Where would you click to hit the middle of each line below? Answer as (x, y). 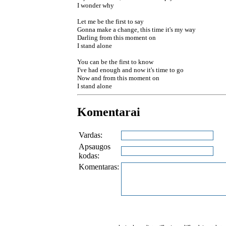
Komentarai (109, 112)
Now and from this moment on (118, 78)
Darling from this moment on (117, 37)
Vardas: (91, 135)
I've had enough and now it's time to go (130, 70)
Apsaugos (95, 146)
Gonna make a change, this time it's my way (136, 29)
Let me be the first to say (110, 21)
